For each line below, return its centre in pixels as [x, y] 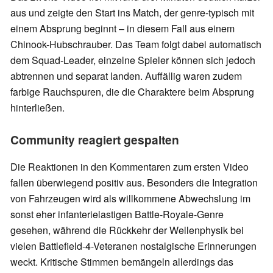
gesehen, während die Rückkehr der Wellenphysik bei [127, 230]
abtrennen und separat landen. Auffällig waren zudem [126, 76]
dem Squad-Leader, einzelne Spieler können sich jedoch [133, 60]
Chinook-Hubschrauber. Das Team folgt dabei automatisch [136, 44]
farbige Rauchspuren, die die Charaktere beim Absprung [132, 92]
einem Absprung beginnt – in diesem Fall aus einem [122, 29]
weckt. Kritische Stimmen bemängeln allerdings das [122, 262]
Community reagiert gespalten [96, 140]
